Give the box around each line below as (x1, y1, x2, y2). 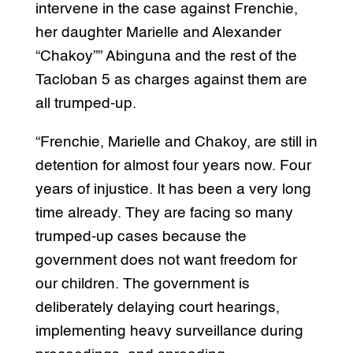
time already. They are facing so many (35, 206, 293, 221)
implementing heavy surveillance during (35, 324, 303, 340)
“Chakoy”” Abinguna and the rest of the (35, 49, 297, 65)
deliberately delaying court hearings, (35, 300, 280, 316)
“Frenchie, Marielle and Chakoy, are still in (35, 135, 318, 150)
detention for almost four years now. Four (35, 158, 311, 174)
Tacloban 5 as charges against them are (35, 72, 307, 88)
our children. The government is (35, 277, 250, 292)
